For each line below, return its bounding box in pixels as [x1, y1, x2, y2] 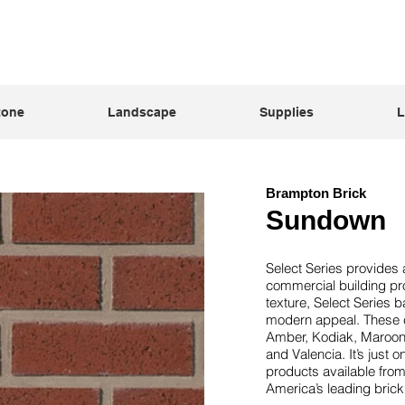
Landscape [107, 105, 176, 119]
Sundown [266, 205, 386, 235]
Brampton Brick [266, 185, 366, 201]
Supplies [259, 105, 314, 119]
